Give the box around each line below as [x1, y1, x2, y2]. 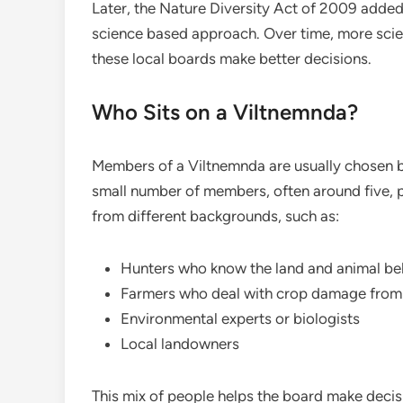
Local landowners [121, 335, 239, 353]
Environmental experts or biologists [121, 309, 360, 327]
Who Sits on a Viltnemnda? [92, 99, 358, 125]
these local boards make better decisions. [92, 49, 372, 67]
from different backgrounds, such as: [92, 207, 339, 225]
